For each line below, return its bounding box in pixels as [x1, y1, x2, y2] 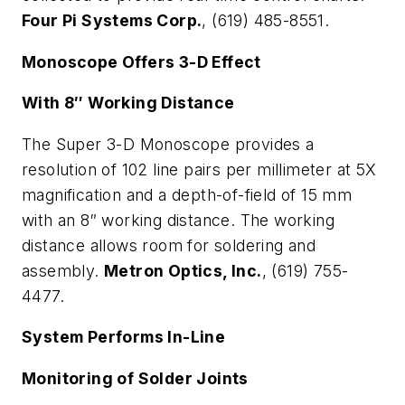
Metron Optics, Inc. [104, 260, 262, 280]
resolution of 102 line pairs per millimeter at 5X [22, 159, 377, 179]
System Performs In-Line [22, 327, 226, 347]
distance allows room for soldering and [22, 235, 316, 255]
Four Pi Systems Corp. [22, 11, 202, 30]
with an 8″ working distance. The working [22, 210, 334, 230]
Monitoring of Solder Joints [22, 368, 249, 388]
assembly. [22, 260, 105, 280]
